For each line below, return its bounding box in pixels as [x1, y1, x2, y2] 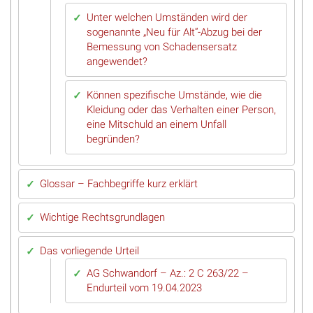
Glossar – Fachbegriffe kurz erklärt [40, 177, 198, 191]
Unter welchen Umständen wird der [87, 11, 247, 24]
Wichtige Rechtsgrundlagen [40, 211, 165, 224]
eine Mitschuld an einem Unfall [87, 118, 226, 131]
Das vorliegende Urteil [40, 245, 139, 258]
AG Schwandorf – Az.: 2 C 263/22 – [87, 267, 249, 280]
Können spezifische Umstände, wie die [87, 89, 262, 102]
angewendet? [87, 55, 147, 68]
